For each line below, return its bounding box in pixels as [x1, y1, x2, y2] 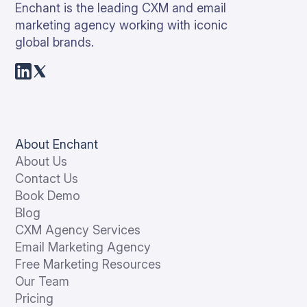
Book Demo [15, 188, 81, 204]
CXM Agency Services [15, 223, 141, 238]
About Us [15, 154, 68, 169]
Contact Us [15, 171, 79, 186]
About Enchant [15, 137, 99, 152]
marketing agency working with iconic [15, 18, 228, 33]
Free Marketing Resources [15, 257, 162, 272]
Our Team [15, 274, 70, 289]
